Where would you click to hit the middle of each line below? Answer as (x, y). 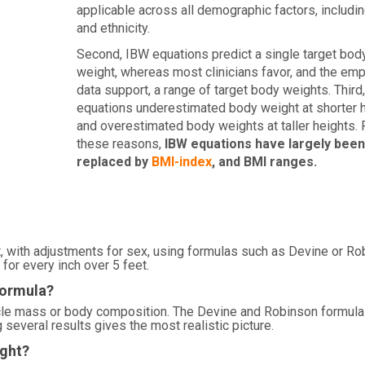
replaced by (114, 162)
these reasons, (120, 144)
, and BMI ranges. (264, 162)
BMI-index (181, 162)
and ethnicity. (113, 28)
